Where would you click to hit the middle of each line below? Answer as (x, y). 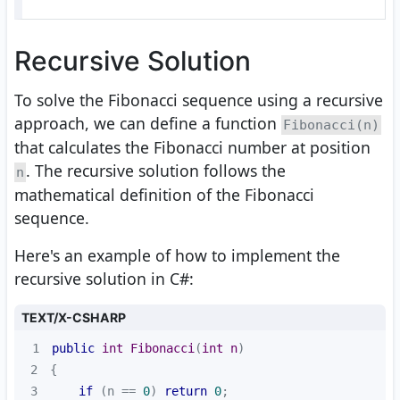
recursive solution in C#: (104, 279)
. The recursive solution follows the (156, 171)
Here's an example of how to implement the (177, 256)
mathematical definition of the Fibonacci (164, 195)
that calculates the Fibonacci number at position (192, 148)
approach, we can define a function (148, 124)
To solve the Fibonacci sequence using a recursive (199, 100)
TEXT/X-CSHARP (74, 318)
